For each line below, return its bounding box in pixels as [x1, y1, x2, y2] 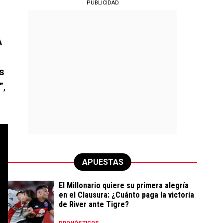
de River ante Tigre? [59, 200, 129, 209]
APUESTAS [82, 157, 123, 167]
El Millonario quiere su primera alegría [59, 181, 189, 190]
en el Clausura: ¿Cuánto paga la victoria [59, 190, 194, 200]
